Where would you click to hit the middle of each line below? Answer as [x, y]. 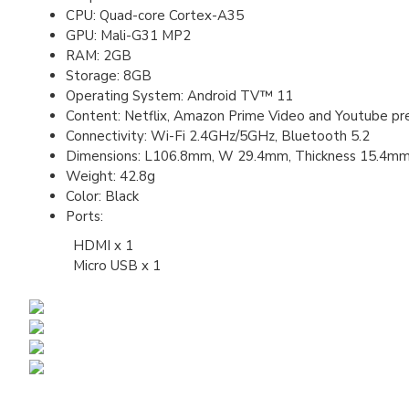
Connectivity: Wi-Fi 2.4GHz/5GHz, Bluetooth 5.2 [218, 136]
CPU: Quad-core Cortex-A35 [155, 16]
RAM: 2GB [99, 56]
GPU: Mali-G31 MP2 [128, 36]
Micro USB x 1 [95, 266]
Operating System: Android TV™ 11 [179, 96]
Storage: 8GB [109, 76]
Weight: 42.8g [110, 176]
